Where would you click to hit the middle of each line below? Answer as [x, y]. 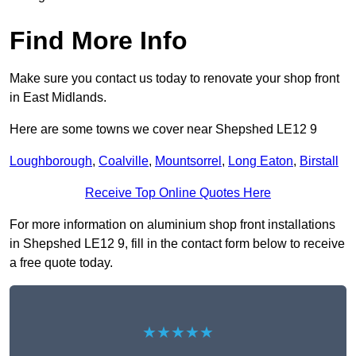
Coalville [124, 161]
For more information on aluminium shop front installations [172, 225]
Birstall [319, 161]
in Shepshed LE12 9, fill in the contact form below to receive [177, 244]
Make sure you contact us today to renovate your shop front [174, 79]
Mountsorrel [188, 161]
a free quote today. [61, 263]
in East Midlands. [58, 98]
